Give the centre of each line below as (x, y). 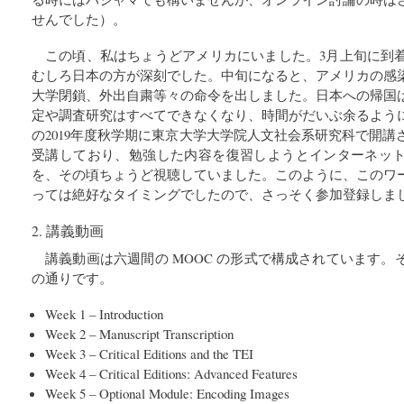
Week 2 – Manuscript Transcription (139, 333)
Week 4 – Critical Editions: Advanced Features (171, 373)
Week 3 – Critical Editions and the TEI (149, 353)
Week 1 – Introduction (104, 313)
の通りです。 (72, 277)
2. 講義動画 (68, 230)
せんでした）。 (79, 19)
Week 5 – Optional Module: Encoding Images (167, 393)
